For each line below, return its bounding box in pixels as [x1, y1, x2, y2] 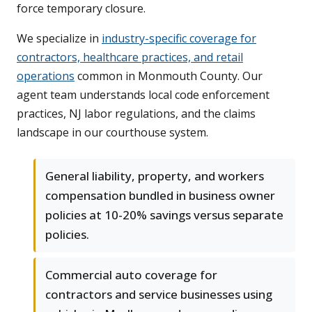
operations [17, 68, 75, 84]
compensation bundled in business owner [45, 187, 275, 204]
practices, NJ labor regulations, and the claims [17, 106, 256, 122]
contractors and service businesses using [45, 286, 272, 303]
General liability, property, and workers [45, 168, 264, 185]
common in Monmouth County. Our [75, 68, 263, 84]
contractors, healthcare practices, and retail [17, 49, 243, 65]
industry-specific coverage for [102, 31, 256, 47]
